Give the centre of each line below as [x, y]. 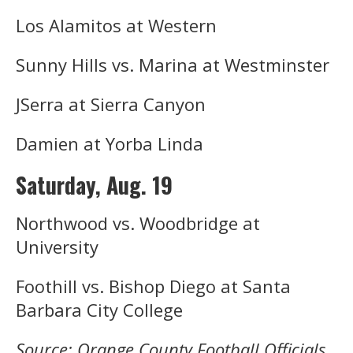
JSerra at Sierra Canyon [111, 104]
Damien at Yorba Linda [110, 143]
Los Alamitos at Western [116, 25]
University [57, 246]
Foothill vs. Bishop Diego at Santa [153, 286]
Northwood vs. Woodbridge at [138, 223]
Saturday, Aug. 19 [94, 184]
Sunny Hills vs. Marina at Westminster [173, 64]
